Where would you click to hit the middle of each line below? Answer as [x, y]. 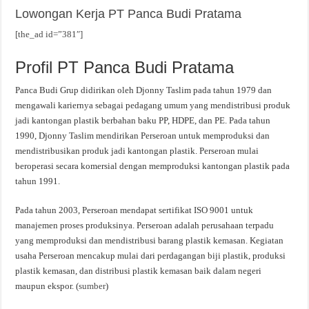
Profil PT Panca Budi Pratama [125, 67]
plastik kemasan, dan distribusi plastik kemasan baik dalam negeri [139, 271]
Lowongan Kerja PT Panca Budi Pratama [129, 14]
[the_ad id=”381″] [49, 34]
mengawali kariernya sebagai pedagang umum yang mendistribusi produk [153, 105]
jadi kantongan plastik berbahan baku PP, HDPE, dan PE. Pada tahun [143, 120]
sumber [92, 286]
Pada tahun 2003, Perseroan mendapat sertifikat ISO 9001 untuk [134, 210]
